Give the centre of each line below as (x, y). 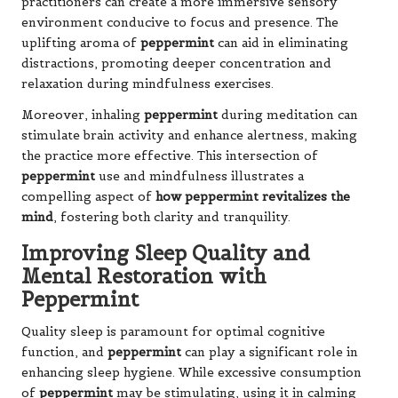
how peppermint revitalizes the (253, 196)
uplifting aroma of (81, 43)
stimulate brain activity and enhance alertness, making (189, 135)
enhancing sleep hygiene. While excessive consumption (191, 372)
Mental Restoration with (144, 276)
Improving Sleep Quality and (166, 253)
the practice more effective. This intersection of (170, 155)
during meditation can (288, 115)
